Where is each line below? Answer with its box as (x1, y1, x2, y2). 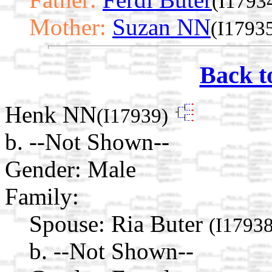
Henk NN (5, 101, 97, 127)
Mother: (29, 14, 106, 41)
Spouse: (29, 210, 105, 237)
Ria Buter (111, 210, 209, 237)
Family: (5, 183, 79, 209)
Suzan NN (112, 14, 211, 41)
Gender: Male (5, 155, 136, 182)
